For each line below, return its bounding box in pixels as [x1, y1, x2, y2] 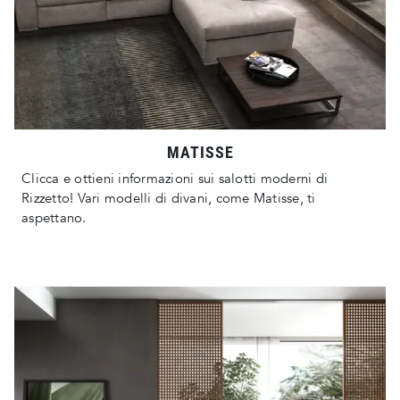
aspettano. [21, 209, 87, 228]
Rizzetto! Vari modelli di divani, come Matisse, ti [21, 189, 316, 208]
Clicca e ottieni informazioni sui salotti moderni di [21, 170, 328, 188]
